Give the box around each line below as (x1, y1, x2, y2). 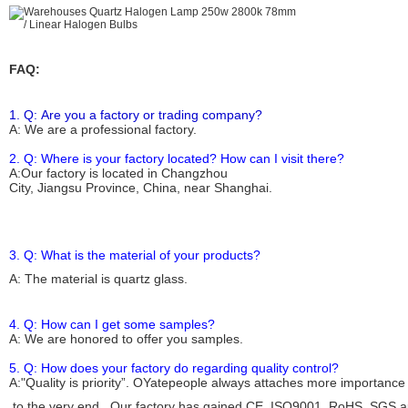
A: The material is (9, 271, 114, 286)
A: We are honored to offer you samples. (9, 331, 247, 346)
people (168, 375, 208, 390)
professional (77, 122, 151, 137)
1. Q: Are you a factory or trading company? (9, 107, 262, 122)
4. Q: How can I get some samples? (9, 317, 219, 331)
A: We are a (9, 122, 77, 137)
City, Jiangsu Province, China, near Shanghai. (9, 180, 272, 195)
